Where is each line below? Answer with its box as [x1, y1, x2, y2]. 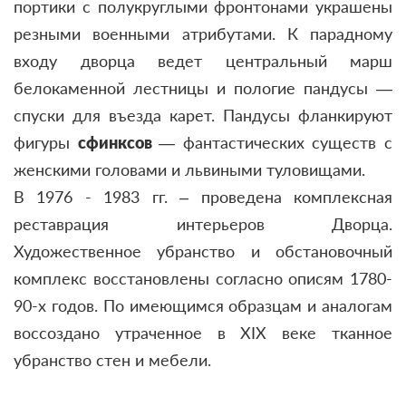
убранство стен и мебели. [14, 349, 211, 370]
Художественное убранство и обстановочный [14, 240, 392, 261]
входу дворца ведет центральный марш [14, 50, 392, 71]
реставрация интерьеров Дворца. [14, 213, 392, 234]
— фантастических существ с [159, 131, 393, 152]
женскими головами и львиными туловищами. [14, 159, 365, 179]
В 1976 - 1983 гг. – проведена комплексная [14, 186, 392, 207]
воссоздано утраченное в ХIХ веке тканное [14, 322, 392, 343]
